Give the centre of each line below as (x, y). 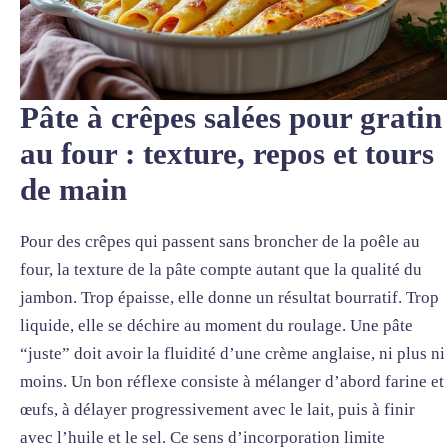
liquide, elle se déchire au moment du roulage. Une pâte (216, 325)
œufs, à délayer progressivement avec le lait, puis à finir (217, 409)
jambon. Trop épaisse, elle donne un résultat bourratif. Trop (229, 297)
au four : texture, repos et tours (227, 153)
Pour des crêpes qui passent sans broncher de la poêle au (220, 241)
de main (73, 189)
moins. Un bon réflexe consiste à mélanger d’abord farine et (232, 381)
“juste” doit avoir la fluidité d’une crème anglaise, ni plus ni (232, 353)
